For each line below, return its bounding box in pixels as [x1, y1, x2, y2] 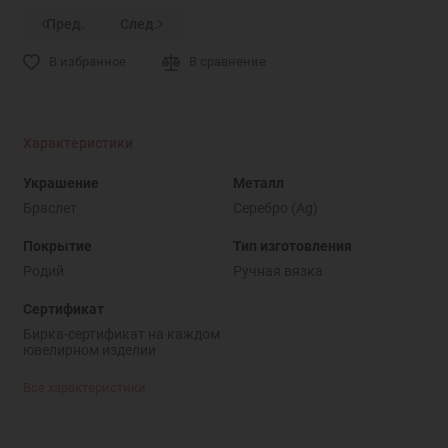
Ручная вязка [232, 262, 323, 279]
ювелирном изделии [22, 341, 156, 358]
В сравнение [189, 54, 267, 70]
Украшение [22, 174, 99, 191]
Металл [232, 174, 284, 191]
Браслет [22, 199, 77, 216]
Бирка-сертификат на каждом [22, 325, 220, 342]
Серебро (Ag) [232, 199, 318, 216]
